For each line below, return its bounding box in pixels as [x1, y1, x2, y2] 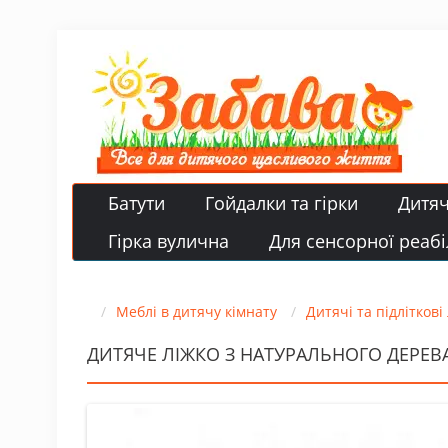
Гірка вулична [108, 229, 229, 253]
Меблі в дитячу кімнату [116, 302, 277, 321]
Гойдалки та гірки [205, 191, 358, 215]
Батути [108, 191, 165, 215]
